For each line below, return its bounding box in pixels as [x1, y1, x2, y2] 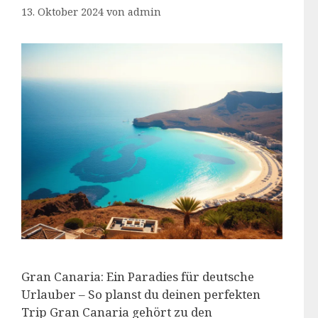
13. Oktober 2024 [21, 4, 104, 18]
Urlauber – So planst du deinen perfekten [21, 285, 261, 302]
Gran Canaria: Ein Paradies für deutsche [21, 268, 254, 285]
